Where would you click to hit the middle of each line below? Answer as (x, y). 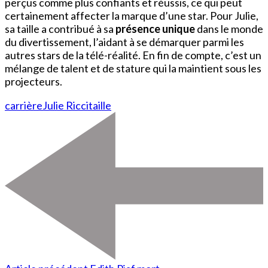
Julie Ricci (66, 105)
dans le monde (229, 28)
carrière (24, 105)
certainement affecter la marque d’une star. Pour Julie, (132, 15)
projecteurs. (33, 81)
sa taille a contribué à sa (60, 28)
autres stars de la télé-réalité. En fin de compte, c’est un (133, 55)
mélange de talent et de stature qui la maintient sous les (133, 68)
